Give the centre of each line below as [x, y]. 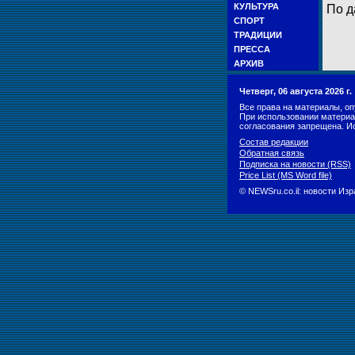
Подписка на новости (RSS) [295, 164]
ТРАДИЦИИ [258, 35]
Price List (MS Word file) [286, 175]
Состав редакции [274, 142]
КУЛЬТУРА [256, 6]
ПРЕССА [252, 49]
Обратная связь [272, 153]
